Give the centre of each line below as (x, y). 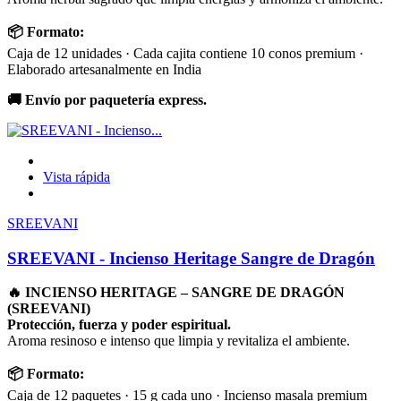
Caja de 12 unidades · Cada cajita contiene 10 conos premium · (185, 53)
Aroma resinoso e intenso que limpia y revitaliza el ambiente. (179, 341)
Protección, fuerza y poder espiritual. (119, 325)
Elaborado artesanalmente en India (104, 69)
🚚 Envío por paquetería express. (107, 99)
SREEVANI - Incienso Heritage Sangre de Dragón (191, 258)
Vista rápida (77, 176)
